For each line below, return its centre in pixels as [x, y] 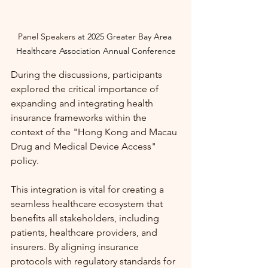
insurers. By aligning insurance [76, 246]
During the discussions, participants [88, 74]
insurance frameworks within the [80, 117]
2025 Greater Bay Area [130, 36]
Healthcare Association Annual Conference [96, 51]
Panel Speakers [48, 36]
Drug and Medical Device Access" [85, 146]
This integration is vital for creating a [89, 189]
